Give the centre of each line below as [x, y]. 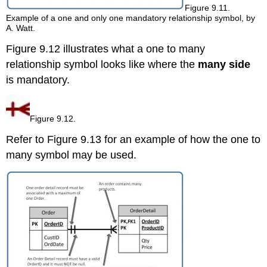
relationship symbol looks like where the [102, 64]
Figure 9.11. [208, 7]
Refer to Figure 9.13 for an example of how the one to [133, 140]
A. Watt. [21, 28]
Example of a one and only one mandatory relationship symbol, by [131, 18]
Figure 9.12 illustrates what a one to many [106, 49]
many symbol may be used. [72, 155]
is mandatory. [38, 80]
